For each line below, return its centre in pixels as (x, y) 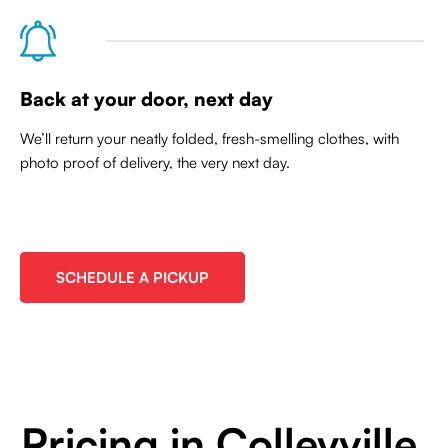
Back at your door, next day (146, 99)
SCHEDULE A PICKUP (132, 277)
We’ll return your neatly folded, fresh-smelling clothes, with (209, 138)
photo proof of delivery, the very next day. (155, 162)
